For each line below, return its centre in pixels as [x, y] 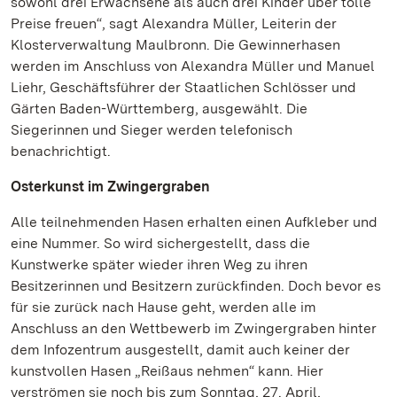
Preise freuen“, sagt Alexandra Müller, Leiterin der [174, 23]
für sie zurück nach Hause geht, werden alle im [163, 307]
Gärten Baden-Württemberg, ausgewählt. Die [159, 109]
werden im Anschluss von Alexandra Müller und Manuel [193, 66]
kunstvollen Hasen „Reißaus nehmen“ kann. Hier [167, 371]
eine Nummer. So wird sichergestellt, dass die [160, 243]
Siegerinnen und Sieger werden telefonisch [152, 130]
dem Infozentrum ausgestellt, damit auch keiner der [180, 350]
